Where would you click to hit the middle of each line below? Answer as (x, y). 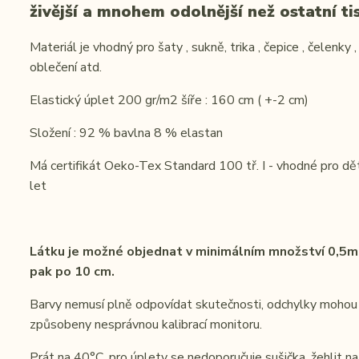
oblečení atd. (66, 67)
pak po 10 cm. (72, 272)
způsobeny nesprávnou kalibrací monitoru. (146, 325)
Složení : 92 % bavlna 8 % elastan (126, 133)
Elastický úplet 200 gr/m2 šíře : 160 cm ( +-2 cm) (169, 100)
